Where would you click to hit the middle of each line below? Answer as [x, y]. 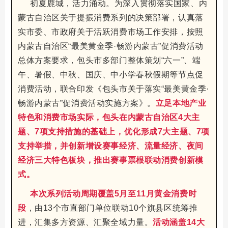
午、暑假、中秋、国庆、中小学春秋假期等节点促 [111, 75]
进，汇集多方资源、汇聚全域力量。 [85, 222]
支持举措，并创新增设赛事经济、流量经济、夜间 [111, 146]
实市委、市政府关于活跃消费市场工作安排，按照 [111, 32]
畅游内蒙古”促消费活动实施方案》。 [87, 103]
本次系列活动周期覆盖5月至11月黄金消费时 [113, 194]
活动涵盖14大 [179, 222]
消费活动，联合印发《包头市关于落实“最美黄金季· [113, 89]
